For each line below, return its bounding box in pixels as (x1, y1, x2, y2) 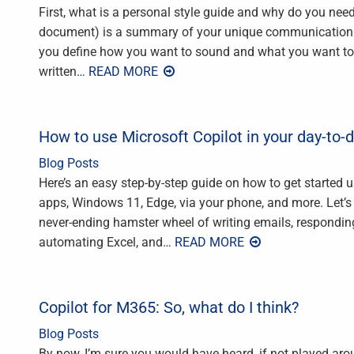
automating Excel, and (39, 235, 163, 250)
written (39, 64, 77, 80)
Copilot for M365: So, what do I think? (39, 298, 299, 318)
